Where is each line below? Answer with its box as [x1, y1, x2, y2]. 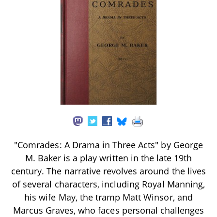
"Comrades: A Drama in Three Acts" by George [14, 139, 203, 151]
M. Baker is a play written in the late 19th [25, 152, 192, 164]
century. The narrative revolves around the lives [11, 165, 206, 177]
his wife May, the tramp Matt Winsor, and [24, 191, 193, 203]
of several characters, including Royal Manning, [12, 178, 205, 190]
